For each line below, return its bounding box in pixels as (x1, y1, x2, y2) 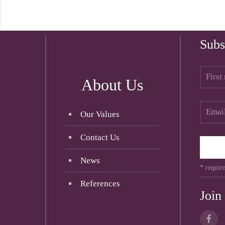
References (80, 178, 120, 188)
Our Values (80, 109, 120, 119)
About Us (81, 75, 144, 94)
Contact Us (80, 132, 120, 142)
